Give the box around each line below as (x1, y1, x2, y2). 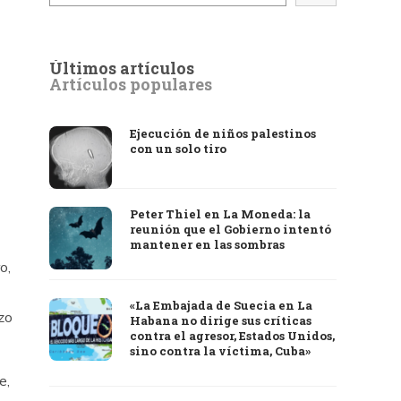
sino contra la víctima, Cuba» (130, 343, 311, 359)
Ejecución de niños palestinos (130, 125, 317, 141)
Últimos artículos (49, 57, 195, 79)
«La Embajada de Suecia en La (130, 297, 313, 313)
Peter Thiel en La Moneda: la (130, 206, 311, 222)
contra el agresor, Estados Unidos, (130, 328, 336, 344)
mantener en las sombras (130, 236, 286, 252)
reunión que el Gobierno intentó (130, 221, 332, 237)
